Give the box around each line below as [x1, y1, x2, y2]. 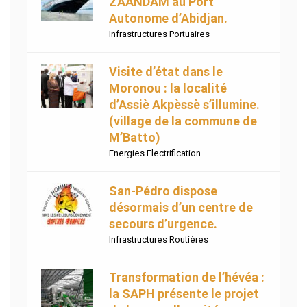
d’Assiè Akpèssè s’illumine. [109, 97, 260, 112]
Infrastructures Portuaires [109, 29, 210, 40]
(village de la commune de [109, 114, 257, 129]
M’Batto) [109, 130, 160, 145]
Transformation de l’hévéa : [109, 270, 265, 285]
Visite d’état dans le [109, 64, 223, 79]
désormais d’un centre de [109, 200, 253, 215]
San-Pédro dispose [109, 184, 217, 199]
